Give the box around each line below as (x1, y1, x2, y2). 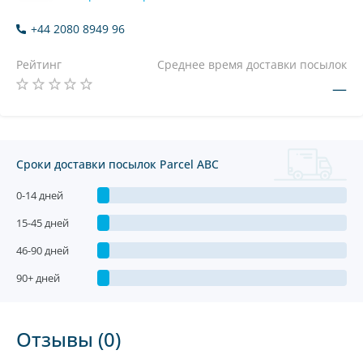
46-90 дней (16, 243, 69, 258)
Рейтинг (16, 57, 62, 72)
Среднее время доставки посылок (157, 57, 347, 72)
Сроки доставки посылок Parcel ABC (16, 156, 219, 172)
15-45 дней (16, 216, 69, 230)
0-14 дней (16, 188, 63, 203)
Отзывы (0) (16, 326, 121, 352)
